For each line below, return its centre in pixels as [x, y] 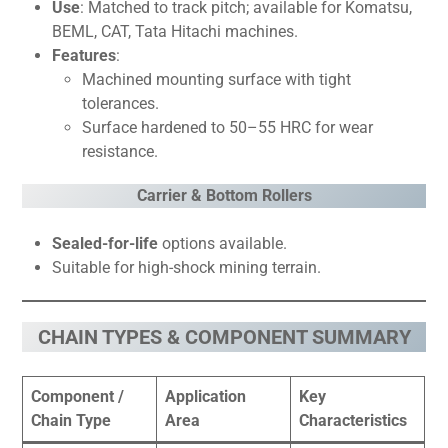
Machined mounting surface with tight [217, 79]
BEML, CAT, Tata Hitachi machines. [175, 31]
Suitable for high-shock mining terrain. [187, 267]
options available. [223, 243]
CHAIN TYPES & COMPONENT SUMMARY [224, 337]
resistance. [120, 151]
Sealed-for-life [105, 243]
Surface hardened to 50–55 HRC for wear [228, 127]
